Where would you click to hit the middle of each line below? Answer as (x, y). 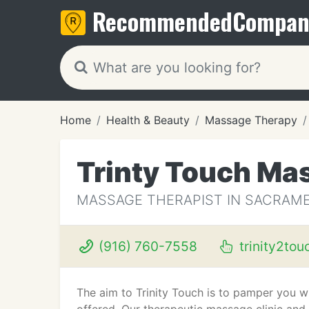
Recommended (162, 21)
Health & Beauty (148, 120)
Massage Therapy (251, 120)
